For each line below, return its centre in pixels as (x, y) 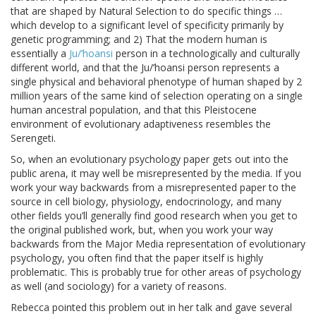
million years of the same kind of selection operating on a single (157, 96)
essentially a (40, 54)
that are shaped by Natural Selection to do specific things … (146, 11)
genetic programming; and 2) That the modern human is (139, 39)
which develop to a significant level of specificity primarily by (147, 25)
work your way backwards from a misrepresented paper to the (153, 188)
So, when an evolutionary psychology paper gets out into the (150, 159)
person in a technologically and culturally (206, 54)
